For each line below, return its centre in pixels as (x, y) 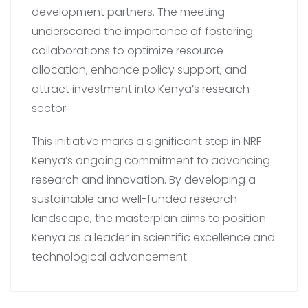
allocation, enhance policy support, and (139, 69)
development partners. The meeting (128, 12)
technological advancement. (110, 256)
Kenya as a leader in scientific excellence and (153, 237)
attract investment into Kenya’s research (141, 89)
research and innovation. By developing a (144, 179)
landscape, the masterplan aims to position (149, 218)
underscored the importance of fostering (142, 31)
